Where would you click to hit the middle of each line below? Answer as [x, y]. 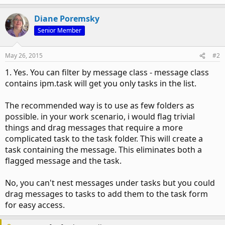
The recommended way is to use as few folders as [100, 105]
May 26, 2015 [24, 55]
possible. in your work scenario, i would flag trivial [100, 117]
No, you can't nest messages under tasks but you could [110, 183]
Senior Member [60, 30]
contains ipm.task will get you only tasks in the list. [101, 83]
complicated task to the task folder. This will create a [104, 139]
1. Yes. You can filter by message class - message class [107, 72]
